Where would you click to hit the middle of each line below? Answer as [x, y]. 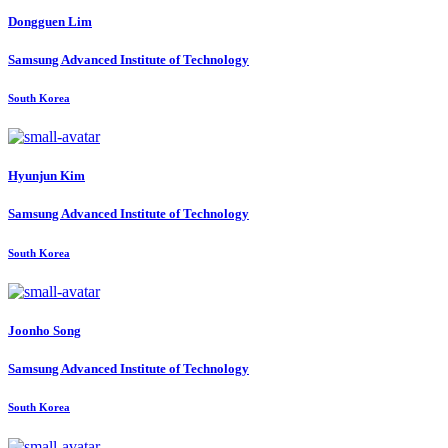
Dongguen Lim [50, 21]
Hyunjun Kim [46, 176]
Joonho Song [44, 330]
